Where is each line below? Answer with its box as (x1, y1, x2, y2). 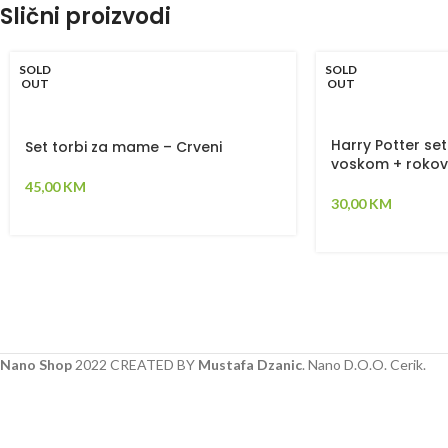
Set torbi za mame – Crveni (25, 136, 222, 157)
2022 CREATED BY (72, 356, 198, 373)
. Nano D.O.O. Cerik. (302, 356, 426, 373)
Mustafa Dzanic (198, 356, 302, 373)
